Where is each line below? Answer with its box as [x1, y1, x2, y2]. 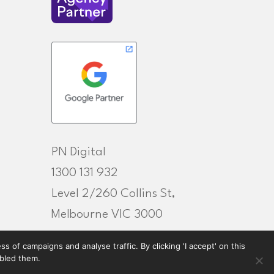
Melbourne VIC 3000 [51, 209, 163, 221]
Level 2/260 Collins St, [51, 188, 176, 200]
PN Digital [51, 146, 106, 158]
